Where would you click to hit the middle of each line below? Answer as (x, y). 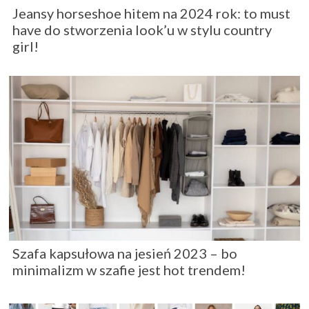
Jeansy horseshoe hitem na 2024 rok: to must (151, 13)
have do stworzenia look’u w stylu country (142, 29)
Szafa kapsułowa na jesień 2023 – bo (125, 253)
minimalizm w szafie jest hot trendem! (129, 269)
